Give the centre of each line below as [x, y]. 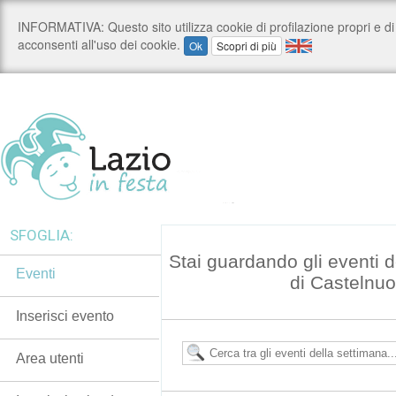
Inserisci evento [65, 316]
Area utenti [50, 358]
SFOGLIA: [42, 235]
